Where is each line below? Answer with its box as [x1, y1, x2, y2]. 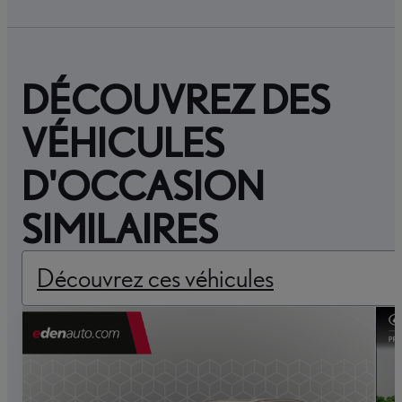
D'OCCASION [22, 162, 265, 211]
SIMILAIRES [22, 205, 218, 254]
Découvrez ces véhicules [37, 262, 274, 294]
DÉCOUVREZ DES [22, 75, 330, 125]
